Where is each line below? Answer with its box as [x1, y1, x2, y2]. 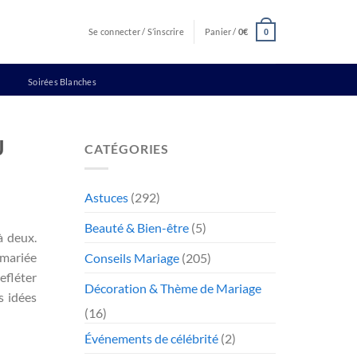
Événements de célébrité [84, 330, 218, 346]
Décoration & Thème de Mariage [84, 280, 261, 296]
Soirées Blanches [28, 76, 96, 87]
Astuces [84, 189, 128, 205]
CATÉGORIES [84, 141, 169, 156]
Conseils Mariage [84, 249, 179, 265]
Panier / [204, 26, 238, 37]
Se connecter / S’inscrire [88, 26, 184, 37]
